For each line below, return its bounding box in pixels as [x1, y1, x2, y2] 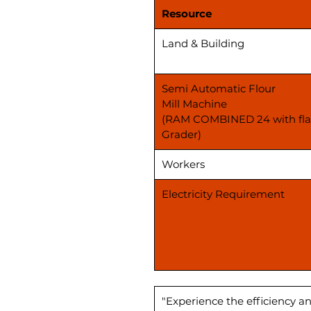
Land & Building [162, 36, 244, 50]
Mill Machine [162, 96, 227, 110]
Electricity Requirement [162, 187, 285, 201]
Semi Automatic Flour [162, 81, 276, 95]
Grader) [162, 127, 201, 141]
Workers [162, 157, 205, 171]
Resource [162, 6, 212, 20]
